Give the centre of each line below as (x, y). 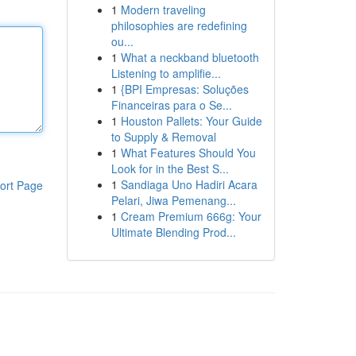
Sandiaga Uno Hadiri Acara (189, 184)
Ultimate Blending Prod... (173, 232)
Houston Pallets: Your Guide (191, 121)
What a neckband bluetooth (190, 57)
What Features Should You (188, 153)
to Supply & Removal (163, 137)
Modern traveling (163, 10)
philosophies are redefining (179, 25)
